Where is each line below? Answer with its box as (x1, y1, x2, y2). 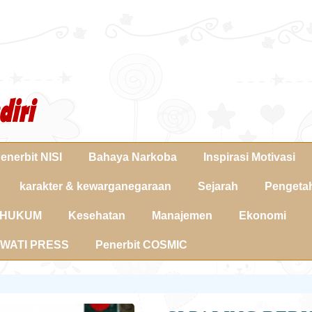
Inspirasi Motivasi (203, 151, 295, 163)
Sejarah (198, 180, 238, 192)
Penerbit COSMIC (95, 239, 187, 251)
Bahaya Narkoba (88, 151, 177, 163)
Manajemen (152, 210, 212, 221)
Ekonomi (239, 210, 286, 221)
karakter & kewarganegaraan (19, 180, 171, 192)
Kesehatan (68, 210, 125, 221)
